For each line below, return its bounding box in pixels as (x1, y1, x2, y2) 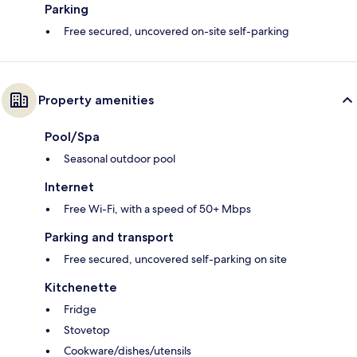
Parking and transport (45, 229, 174, 245)
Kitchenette (45, 280, 117, 296)
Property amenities (38, 92, 154, 108)
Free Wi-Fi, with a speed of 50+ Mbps (64, 202, 251, 217)
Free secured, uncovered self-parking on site (64, 252, 287, 267)
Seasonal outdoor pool (64, 151, 175, 167)
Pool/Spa (45, 129, 100, 145)
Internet (45, 179, 94, 195)
